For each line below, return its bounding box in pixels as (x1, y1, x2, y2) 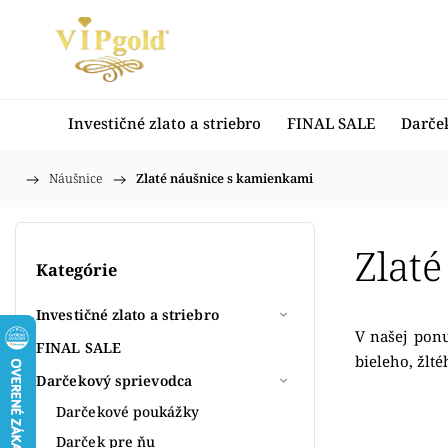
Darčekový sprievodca (36, 370, 192, 390)
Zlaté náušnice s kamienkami (136, 170, 313, 187)
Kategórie (36, 259, 117, 282)
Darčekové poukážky (56, 401, 199, 421)
